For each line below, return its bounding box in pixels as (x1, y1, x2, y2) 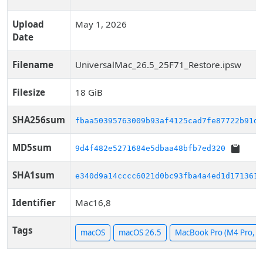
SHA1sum (12, 169, 55, 181)
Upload (12, 18, 44, 30)
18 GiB (75, 86, 103, 98)
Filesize (12, 86, 45, 98)
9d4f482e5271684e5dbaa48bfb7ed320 (75, 144, 225, 153)
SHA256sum (12, 114, 65, 126)
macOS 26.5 (119, 227, 161, 238)
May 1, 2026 (75, 18, 127, 30)
